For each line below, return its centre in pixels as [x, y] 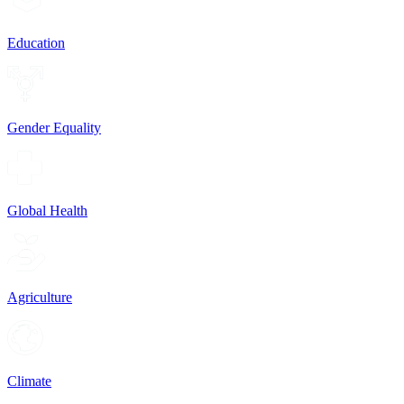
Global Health [47, 211]
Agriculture [40, 297]
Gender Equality [54, 127]
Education [36, 43]
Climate [29, 381]
